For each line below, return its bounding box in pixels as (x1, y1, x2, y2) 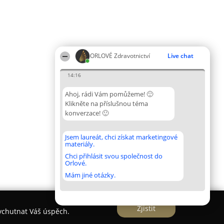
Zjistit (137, 203, 155, 213)
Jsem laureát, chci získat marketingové (65, 132, 177, 141)
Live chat (167, 51, 193, 60)
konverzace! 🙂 (65, 108, 108, 117)
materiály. (65, 139, 94, 148)
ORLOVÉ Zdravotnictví (90, 51, 150, 60)
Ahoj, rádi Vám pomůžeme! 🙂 (65, 89, 153, 98)
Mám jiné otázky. (65, 170, 115, 179)
